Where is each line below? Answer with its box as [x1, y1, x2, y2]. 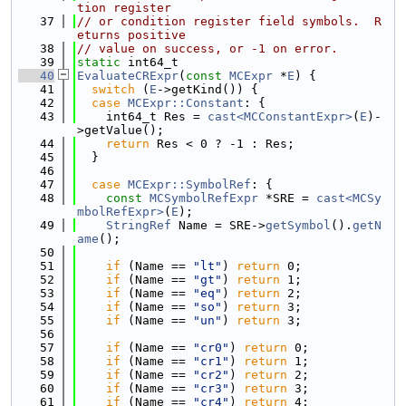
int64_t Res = [77, 110, 208, 123]
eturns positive [77, 28, 186, 42]
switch [92, 82, 135, 96]
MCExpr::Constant [128, 96, 244, 110]
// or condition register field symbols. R [77, 14, 382, 28]
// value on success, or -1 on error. [77, 42, 338, 55]
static [77, 55, 121, 69]
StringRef [106, 218, 171, 232]
